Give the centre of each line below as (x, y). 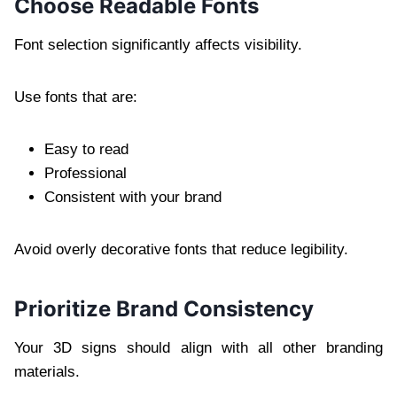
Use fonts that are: (76, 97)
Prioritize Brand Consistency (164, 308)
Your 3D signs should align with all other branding (198, 347)
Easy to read (86, 149)
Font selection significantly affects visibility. (158, 44)
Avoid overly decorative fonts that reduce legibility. (181, 249)
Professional (86, 173)
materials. (47, 371)
